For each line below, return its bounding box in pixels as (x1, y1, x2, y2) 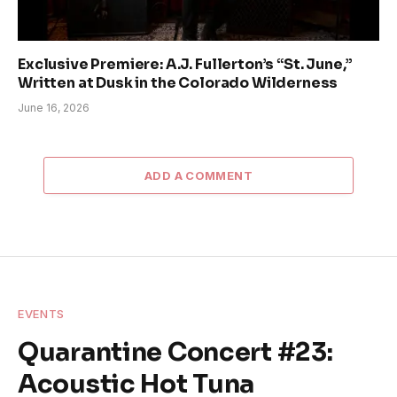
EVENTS (18, 307, 65, 322)
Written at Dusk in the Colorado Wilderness (18, 74, 339, 93)
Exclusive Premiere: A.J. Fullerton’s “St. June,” (18, 55, 354, 74)
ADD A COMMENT (144, 168, 253, 183)
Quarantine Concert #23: (18, 336, 333, 369)
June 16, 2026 (18, 101, 90, 115)
